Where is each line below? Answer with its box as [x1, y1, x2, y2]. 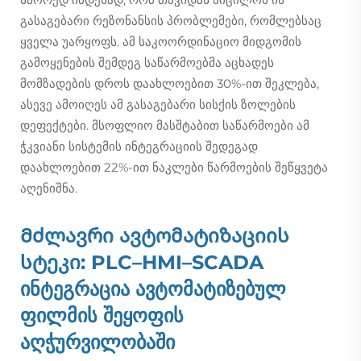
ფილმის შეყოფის [20, 303, 184, 327]
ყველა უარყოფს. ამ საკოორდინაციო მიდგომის [20, 33, 301, 49]
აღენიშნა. [20, 180, 77, 196]
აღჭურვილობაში [20, 330, 175, 354]
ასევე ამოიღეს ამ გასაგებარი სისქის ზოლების [20, 96, 296, 112]
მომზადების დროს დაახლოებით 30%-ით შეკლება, [20, 75, 319, 91]
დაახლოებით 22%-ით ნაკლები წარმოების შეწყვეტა [20, 159, 328, 175]
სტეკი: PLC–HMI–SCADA [20, 250, 263, 274]
